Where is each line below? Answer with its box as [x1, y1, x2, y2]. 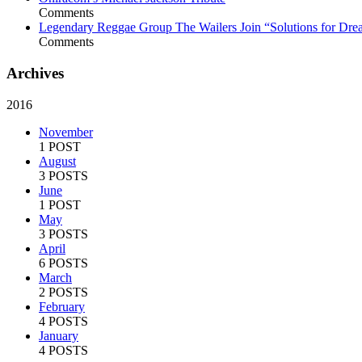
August [39, 154, 76, 168]
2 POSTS [39, 284, 88, 299]
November [39, 124, 93, 139]
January [39, 328, 78, 343]
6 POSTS [39, 255, 88, 270]
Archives [6, 65, 64, 82]
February [39, 299, 85, 314]
